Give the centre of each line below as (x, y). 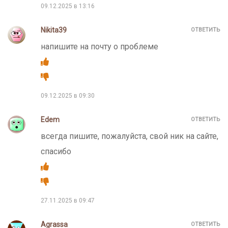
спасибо (56, 152)
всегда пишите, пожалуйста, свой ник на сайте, (130, 136)
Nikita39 (54, 30)
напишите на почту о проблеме (99, 47)
